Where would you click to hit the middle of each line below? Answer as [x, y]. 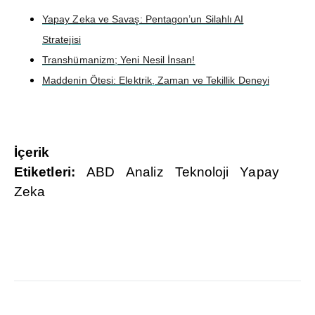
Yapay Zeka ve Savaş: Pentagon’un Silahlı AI [143, 19]
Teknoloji [202, 172]
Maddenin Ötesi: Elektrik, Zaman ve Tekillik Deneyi [156, 81]
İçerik [32, 153]
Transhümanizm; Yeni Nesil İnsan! [119, 60]
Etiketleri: [45, 172]
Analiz [145, 172]
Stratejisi [62, 40]
